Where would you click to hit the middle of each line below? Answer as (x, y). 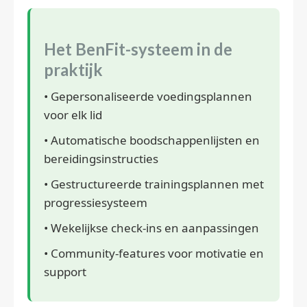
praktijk (73, 70)
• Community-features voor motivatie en (154, 254)
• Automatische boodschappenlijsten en (152, 140)
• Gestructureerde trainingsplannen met (154, 184)
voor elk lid (73, 115)
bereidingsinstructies (101, 159)
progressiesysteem (96, 203)
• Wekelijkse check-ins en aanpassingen (151, 228)
